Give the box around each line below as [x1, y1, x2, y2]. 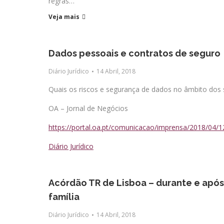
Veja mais [48, 12, 79, 21]
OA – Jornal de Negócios [48, 103, 128, 113]
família [48, 191, 79, 202]
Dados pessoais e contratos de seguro [48, 48, 220, 58]
